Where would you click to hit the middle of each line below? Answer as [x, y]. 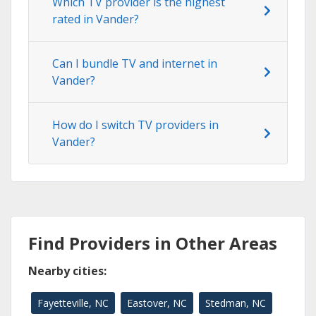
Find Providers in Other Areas [153, 243]
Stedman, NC [236, 303]
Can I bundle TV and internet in [135, 64]
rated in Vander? [96, 19]
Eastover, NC [157, 303]
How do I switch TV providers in [135, 125]
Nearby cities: [67, 271]
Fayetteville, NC [73, 303]
